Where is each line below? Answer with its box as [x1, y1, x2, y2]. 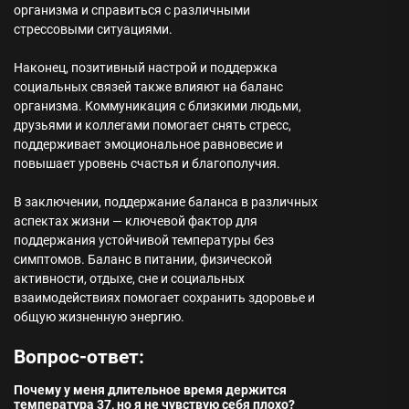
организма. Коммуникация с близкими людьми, [14, 99, 301, 113]
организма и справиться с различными [14, 3, 250, 17]
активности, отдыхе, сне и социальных [14, 271, 245, 286]
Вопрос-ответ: [14, 346, 144, 368]
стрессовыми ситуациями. [14, 22, 173, 37]
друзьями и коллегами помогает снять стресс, [14, 118, 291, 132]
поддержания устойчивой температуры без [14, 233, 274, 247]
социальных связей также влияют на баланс [14, 79, 283, 94]
